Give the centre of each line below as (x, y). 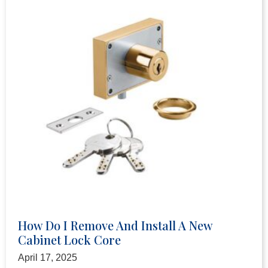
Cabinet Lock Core (69, 239)
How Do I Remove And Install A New (115, 225)
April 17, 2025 (48, 257)
